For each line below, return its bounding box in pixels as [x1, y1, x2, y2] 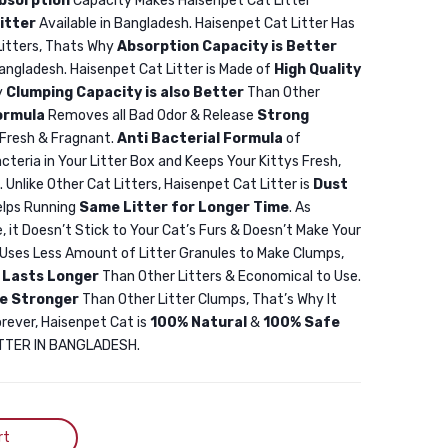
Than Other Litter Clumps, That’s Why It [79, 291, 337, 308]
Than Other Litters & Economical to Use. [99, 268, 361, 285]
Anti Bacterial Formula [117, 130, 283, 147]
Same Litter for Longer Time [79, 199, 289, 216]
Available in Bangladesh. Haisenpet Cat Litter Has [36, 15, 355, 32]
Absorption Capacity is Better [117, 38, 337, 55]
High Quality [274, 61, 361, 78]
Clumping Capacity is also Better [6, 84, 244, 101]
